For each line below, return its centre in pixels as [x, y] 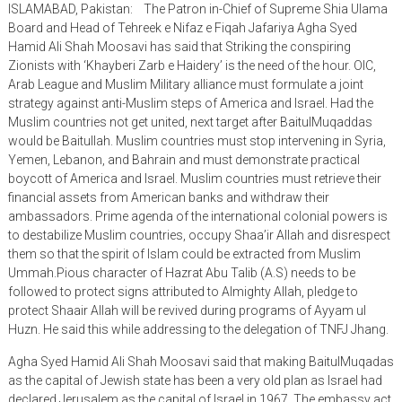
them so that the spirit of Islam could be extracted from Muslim [184, 253]
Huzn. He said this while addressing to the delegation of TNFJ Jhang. [198, 329]
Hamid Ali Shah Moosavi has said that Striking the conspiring [179, 46]
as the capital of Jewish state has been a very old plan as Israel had [195, 380]
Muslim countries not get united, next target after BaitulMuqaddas [190, 122]
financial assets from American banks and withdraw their [168, 197]
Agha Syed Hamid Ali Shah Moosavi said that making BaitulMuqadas [201, 361]
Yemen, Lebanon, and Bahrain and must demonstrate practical [184, 159]
